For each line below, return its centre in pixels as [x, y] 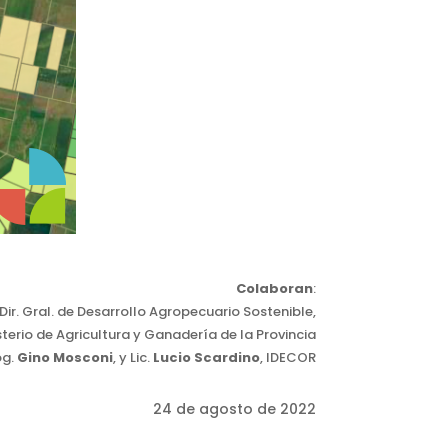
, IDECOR [288, 357]
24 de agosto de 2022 [234, 408]
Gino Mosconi [65, 357]
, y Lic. [131, 357]
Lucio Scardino [205, 357]
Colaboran [274, 288]
